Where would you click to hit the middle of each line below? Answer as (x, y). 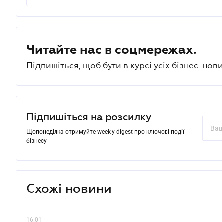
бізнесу (36, 141)
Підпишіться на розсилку (89, 117)
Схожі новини (69, 188)
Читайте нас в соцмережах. (111, 49)
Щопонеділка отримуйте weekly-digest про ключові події (105, 132)
